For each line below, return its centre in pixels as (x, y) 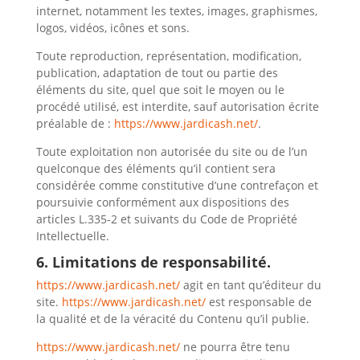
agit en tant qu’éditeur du (250, 285)
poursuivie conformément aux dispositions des (162, 202)
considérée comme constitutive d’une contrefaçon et (177, 185)
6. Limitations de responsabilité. (153, 262)
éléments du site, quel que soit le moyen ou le (160, 90)
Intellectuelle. (72, 236)
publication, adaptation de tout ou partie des (157, 73)
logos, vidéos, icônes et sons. (112, 28)
